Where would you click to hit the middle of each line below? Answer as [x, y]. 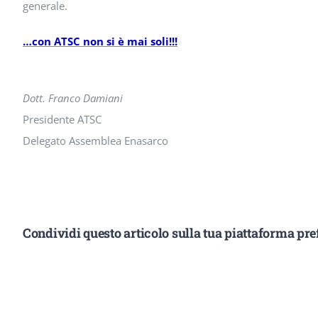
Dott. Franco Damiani [72, 98]
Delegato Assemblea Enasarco [95, 140]
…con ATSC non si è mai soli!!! [100, 41]
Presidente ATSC [62, 119]
